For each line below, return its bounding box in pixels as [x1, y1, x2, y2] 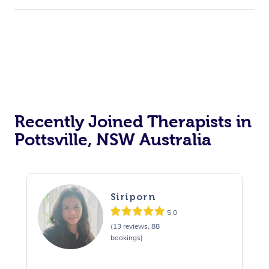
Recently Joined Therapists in [14, 112, 252, 131]
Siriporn [110, 191, 156, 203]
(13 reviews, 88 [110, 222, 160, 232]
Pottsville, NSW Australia [14, 130, 211, 149]
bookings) [110, 233, 143, 243]
